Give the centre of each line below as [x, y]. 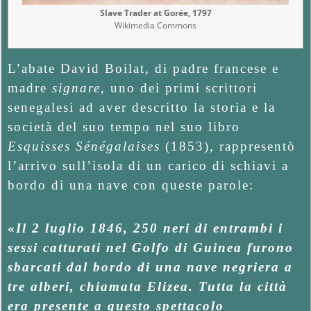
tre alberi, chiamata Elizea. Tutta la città [148, 287]
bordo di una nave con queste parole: [131, 185]
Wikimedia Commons [155, 26]
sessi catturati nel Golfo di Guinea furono [151, 248]
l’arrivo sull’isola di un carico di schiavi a [148, 166]
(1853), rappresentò [228, 146]
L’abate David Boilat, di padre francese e [143, 69]
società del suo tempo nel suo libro [124, 127]
